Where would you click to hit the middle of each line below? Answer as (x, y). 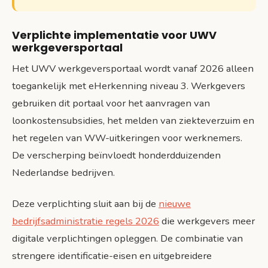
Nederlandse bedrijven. (63, 173)
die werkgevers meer (207, 221)
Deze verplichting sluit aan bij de (85, 204)
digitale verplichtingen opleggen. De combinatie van (127, 239)
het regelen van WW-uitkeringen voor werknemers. (127, 138)
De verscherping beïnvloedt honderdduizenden (116, 156)
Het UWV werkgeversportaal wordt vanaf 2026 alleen (133, 69)
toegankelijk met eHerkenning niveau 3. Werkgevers (129, 86)
